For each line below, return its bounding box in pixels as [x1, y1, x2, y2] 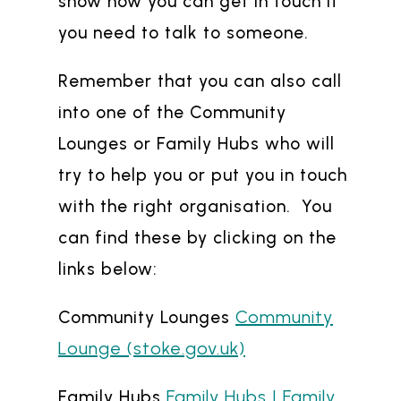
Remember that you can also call [58, 71, 342, 92]
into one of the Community [58, 102, 286, 124]
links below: [58, 259, 158, 280]
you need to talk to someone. [58, 21, 309, 43]
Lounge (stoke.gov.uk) [58, 337, 245, 360]
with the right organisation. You [58, 196, 332, 218]
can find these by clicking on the [58, 227, 337, 249]
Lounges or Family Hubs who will [58, 133, 335, 155]
